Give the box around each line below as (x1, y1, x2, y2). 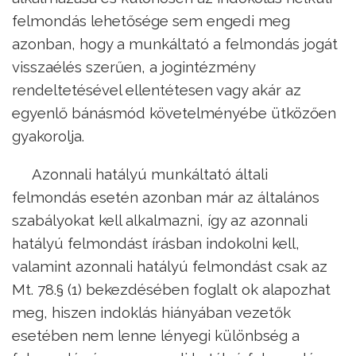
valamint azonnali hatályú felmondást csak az (12, 257, 327, 275)
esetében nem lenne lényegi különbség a (12, 326, 300, 344)
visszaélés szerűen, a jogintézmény (12, 58, 255, 76)
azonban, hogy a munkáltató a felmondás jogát (12, 35, 338, 53)
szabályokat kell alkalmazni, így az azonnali (12, 211, 308, 229)
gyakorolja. (12, 127, 84, 145)
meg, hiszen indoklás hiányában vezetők (12, 303, 291, 321)
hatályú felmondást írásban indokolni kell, (12, 234, 300, 252)
